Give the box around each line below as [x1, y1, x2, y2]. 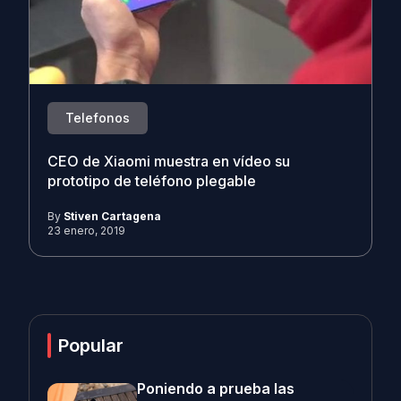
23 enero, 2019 [47, 223, 125, 237]
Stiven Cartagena [64, 209, 161, 223]
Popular [58, 334, 124, 356]
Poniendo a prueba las [137, 380, 294, 398]
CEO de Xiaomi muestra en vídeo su [47, 152, 290, 171]
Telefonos [65, 109, 130, 125]
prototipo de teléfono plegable [47, 172, 256, 191]
